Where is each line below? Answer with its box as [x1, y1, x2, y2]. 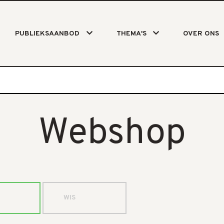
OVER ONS [182, 29, 219, 38]
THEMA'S [116, 29, 146, 38]
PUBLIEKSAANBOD [15, 29, 80, 38]
